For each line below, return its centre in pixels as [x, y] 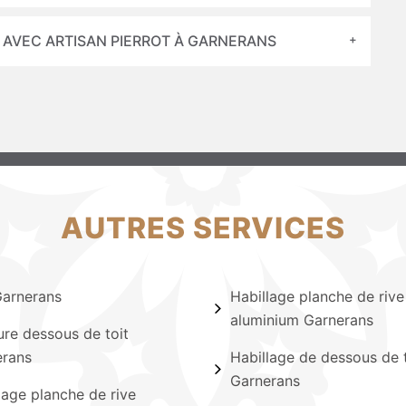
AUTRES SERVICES [203, 228]
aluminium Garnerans [302, 320]
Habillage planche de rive [317, 296]
